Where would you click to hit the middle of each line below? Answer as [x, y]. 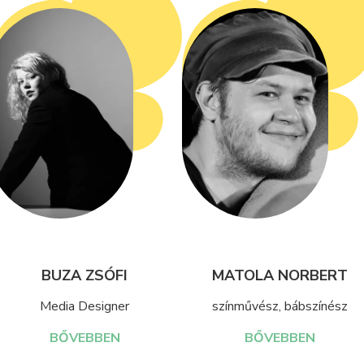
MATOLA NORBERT [279, 276]
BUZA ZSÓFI [84, 276]
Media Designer [84, 307]
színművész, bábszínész [279, 307]
